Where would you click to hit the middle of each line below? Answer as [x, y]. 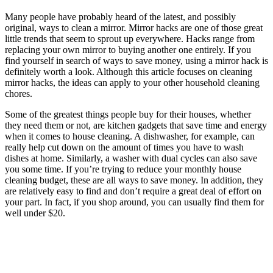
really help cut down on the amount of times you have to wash [124, 147]
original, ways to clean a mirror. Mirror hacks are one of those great [134, 27]
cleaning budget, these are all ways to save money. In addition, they [134, 180]
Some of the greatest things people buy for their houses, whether [128, 114]
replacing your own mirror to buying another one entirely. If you [128, 49]
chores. [19, 93]
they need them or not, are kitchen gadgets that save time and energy [136, 125]
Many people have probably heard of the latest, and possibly [120, 16]
